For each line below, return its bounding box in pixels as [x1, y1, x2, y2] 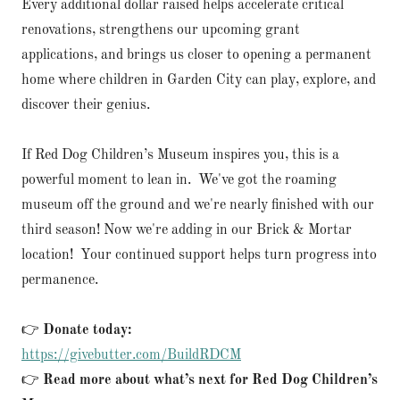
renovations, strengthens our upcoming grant [21, 23, 300, 37]
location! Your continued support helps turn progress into [21, 248, 377, 262]
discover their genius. [21, 98, 150, 112]
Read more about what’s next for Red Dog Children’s [43, 373, 378, 387]
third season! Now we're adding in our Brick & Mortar [21, 223, 352, 237]
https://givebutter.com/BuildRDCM [21, 348, 241, 362]
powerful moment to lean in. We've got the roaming [21, 173, 337, 187]
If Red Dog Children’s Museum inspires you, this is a [21, 148, 339, 162]
